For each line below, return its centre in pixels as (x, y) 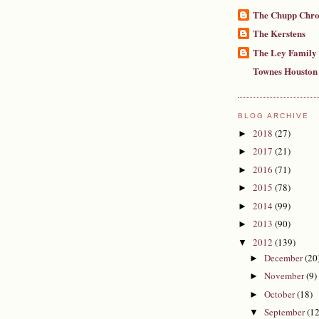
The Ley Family (285, 52)
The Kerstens (279, 33)
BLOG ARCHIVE (274, 116)
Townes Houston (285, 70)
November (285, 276)
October (280, 294)
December (284, 257)
